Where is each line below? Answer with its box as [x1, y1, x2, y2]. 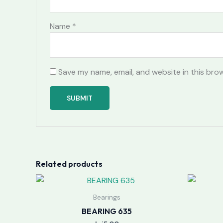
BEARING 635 [82, 206, 132, 216]
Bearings [93, 193, 120, 202]
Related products [36, 159, 103, 169]
